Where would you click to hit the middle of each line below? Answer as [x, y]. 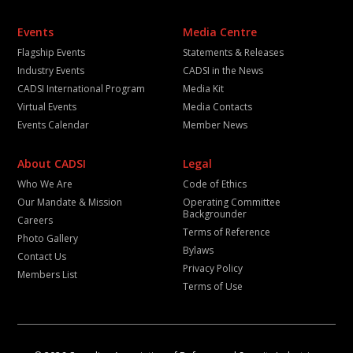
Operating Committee [232, 202]
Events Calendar [54, 124]
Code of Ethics [215, 184]
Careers [35, 220]
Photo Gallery [48, 238]
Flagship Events [52, 52]
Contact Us [42, 256]
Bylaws [198, 250]
